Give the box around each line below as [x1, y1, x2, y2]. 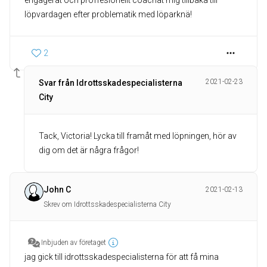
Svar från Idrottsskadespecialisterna [39, 78, 182, 88]
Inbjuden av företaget [41, 238, 106, 247]
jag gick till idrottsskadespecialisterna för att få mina [24, 252, 219, 262]
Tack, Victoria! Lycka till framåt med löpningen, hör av [39, 131, 237, 141]
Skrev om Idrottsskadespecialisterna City [44, 200, 171, 209]
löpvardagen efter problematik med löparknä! [24, 10, 192, 20]
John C [44, 185, 71, 195]
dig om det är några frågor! [39, 145, 139, 156]
